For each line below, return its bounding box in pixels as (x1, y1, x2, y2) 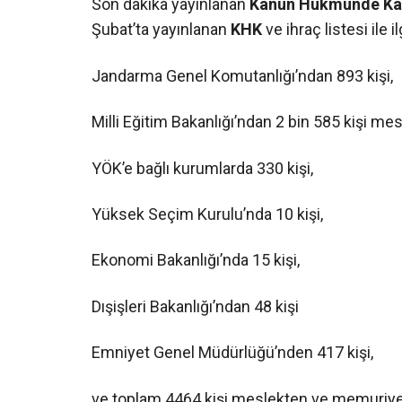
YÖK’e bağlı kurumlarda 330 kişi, (92, 158, 313, 178)
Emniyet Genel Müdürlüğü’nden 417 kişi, (92, 343, 373, 363)
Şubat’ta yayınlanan (92, 20, 231, 39)
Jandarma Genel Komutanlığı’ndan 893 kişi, (92, 66, 393, 85)
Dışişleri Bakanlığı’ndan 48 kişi (92, 296, 299, 316)
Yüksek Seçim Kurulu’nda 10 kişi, (92, 204, 323, 223)
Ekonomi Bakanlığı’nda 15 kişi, (92, 250, 300, 270)
